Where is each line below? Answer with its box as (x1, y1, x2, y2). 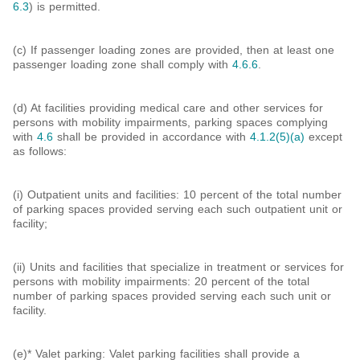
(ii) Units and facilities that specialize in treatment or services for (13, 260, 344, 273)
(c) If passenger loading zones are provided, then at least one (13, 43, 334, 56)
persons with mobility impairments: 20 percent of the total (13, 274, 309, 288)
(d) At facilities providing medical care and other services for (13, 100, 323, 114)
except (305, 129, 342, 143)
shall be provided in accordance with (53, 129, 250, 143)
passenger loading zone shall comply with (13, 57, 232, 71)
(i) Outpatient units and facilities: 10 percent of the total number (13, 187, 342, 201)
